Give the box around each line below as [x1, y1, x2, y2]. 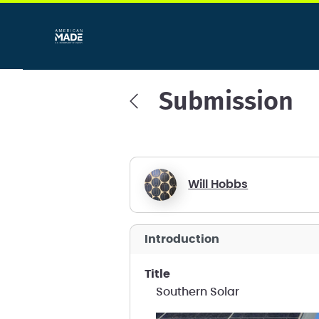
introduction [148, 234, 220, 245]
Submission [158, 89, 293, 115]
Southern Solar [156, 286, 240, 298]
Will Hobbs [188, 179, 249, 190]
